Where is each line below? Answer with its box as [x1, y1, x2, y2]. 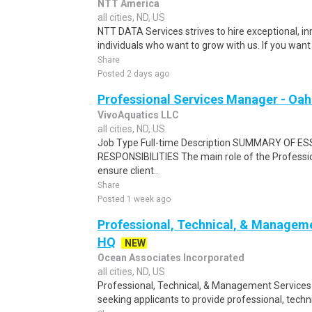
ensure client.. [97, 165, 158, 176]
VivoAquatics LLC [97, 109, 179, 120]
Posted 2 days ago [97, 69, 169, 79]
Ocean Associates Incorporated [97, 252, 244, 263]
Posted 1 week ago [97, 194, 171, 204]
